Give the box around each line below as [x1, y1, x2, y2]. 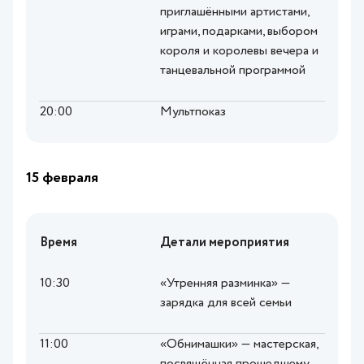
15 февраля [26, 171, 98, 186]
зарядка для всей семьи [160, 297, 292, 310]
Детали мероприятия [160, 236, 289, 250]
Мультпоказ [160, 106, 226, 119]
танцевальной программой [160, 64, 305, 78]
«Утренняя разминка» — [160, 277, 290, 291]
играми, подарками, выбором [160, 25, 318, 39]
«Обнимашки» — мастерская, [160, 338, 318, 352]
